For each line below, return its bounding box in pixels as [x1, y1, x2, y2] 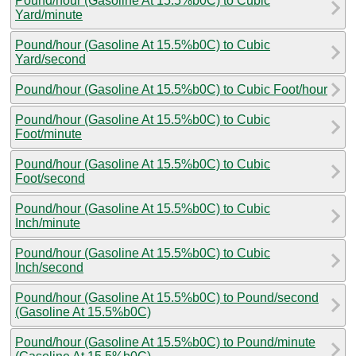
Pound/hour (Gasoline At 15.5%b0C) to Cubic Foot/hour [15, 82, 327, 96]
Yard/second [15, 52, 86, 66]
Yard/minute [15, 7, 83, 21]
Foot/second [15, 171, 85, 185]
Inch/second [15, 260, 83, 274]
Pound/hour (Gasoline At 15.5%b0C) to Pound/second [15, 290, 319, 304]
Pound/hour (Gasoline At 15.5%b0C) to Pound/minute [15, 335, 315, 349]
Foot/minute [15, 126, 82, 141]
